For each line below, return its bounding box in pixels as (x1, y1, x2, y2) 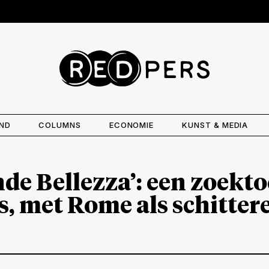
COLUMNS (38, 119, 82, 130)
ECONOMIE (109, 119, 154, 130)
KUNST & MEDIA (181, 119, 249, 130)
